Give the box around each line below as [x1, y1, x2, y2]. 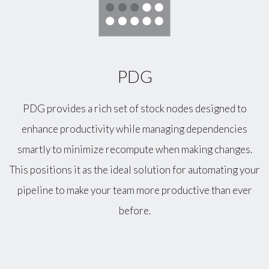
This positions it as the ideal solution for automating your [9, 163, 260, 177]
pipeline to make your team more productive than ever [17, 184, 252, 197]
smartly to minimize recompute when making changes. [17, 143, 252, 156]
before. [118, 204, 151, 217]
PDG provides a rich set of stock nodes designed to [22, 102, 247, 115]
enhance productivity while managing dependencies [22, 122, 247, 136]
